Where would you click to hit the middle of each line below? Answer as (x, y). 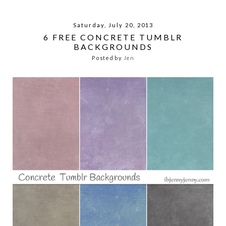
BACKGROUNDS (113, 47)
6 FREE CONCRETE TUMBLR (113, 37)
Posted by (108, 58)
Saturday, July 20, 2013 (113, 25)
